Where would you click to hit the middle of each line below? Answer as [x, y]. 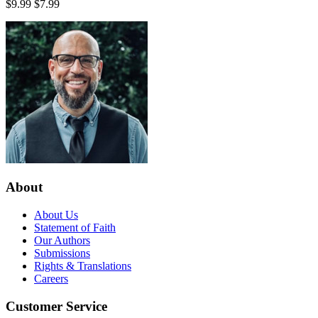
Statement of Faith [75, 227]
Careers [51, 278]
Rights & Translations [83, 265]
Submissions [62, 253]
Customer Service [56, 306]
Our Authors [62, 240]
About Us [56, 214]
